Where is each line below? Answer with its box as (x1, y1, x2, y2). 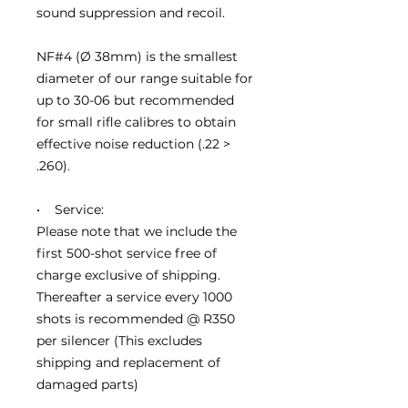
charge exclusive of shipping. (36, 266, 220, 283)
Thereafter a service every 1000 (36, 288, 232, 305)
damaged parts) (36, 375, 138, 393)
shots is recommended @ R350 (36, 310, 235, 327)
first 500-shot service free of (36, 244, 217, 261)
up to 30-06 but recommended (36, 91, 234, 108)
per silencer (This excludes (36, 331, 202, 349)
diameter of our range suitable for (36, 69, 253, 87)
